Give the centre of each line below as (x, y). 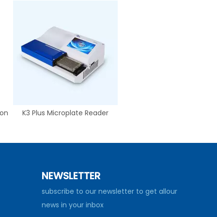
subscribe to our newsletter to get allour (109, 192)
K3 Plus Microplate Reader (65, 113)
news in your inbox (73, 205)
